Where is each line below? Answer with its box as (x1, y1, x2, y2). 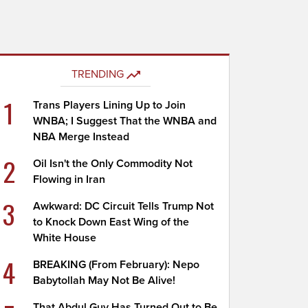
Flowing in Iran (33, 173, 106, 186)
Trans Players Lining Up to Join (33, 98, 186, 112)
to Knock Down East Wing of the (33, 215, 190, 229)
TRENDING (71, 67, 124, 81)
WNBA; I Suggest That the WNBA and (33, 114, 217, 128)
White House (33, 231, 97, 245)
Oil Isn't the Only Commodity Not (33, 157, 193, 170)
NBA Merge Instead (33, 130, 130, 144)
